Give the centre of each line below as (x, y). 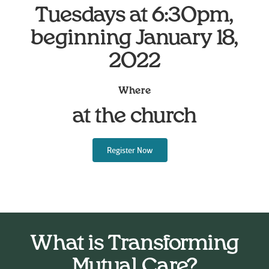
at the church (134, 116)
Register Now (130, 150)
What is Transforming (134, 243)
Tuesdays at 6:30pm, (134, 16)
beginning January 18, (134, 38)
